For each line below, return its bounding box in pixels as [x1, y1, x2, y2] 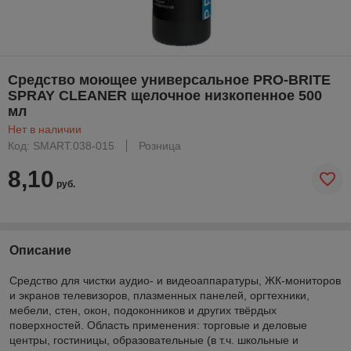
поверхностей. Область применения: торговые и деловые [9, 318, 307, 331]
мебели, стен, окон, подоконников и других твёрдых [9, 303, 277, 317]
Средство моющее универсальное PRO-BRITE [8, 71, 331, 88]
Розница [139, 139, 181, 152]
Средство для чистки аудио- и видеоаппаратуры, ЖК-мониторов [9, 273, 341, 287]
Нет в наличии [8, 122, 81, 136]
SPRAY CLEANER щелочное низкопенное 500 [8, 87, 322, 103]
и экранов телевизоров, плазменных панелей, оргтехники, [9, 288, 309, 302]
